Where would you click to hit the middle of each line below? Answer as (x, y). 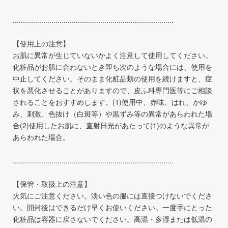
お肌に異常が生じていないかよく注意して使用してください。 (112, 55)
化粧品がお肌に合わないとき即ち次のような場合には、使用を (112, 66)
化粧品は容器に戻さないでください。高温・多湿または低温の (112, 219)
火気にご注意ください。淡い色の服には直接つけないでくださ (112, 195)
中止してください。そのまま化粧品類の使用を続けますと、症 (112, 78)
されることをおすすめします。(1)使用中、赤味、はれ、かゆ (110, 102)
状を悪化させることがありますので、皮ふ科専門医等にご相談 (112, 90)
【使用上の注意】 (41, 43)
